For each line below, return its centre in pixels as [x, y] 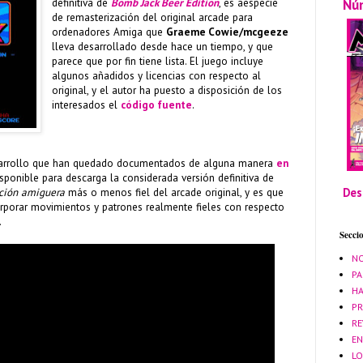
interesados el [87, 105]
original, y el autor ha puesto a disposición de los [167, 90]
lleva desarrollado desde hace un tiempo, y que [163, 46]
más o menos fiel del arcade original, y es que [174, 192]
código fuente [157, 105]
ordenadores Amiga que [109, 32]
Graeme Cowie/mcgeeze [228, 32]
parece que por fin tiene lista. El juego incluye [158, 61]
